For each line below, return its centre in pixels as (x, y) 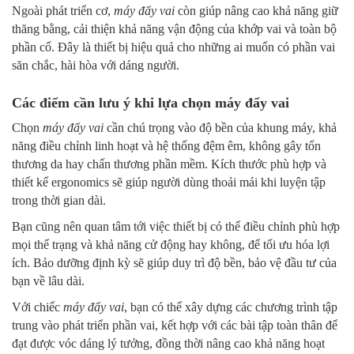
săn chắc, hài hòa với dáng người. (96, 66)
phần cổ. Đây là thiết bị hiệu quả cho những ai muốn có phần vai (173, 47)
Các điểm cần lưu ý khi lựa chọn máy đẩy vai (151, 103)
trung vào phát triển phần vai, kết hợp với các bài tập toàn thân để (175, 326)
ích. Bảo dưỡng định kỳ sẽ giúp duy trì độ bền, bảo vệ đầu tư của (174, 263)
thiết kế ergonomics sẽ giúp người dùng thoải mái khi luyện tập (169, 183)
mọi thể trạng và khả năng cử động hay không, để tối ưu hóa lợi (171, 245)
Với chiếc (38, 307)
